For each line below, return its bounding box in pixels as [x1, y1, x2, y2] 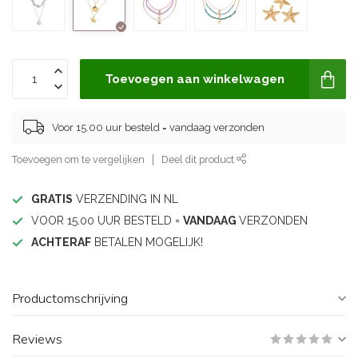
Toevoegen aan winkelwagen [105, 72, 284, 86]
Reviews [12, 330, 62, 348]
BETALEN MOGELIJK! [91, 236, 203, 249]
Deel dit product [161, 153, 237, 165]
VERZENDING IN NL [73, 193, 178, 205]
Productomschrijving [12, 289, 128, 308]
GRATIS [31, 193, 73, 205]
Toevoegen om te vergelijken [12, 153, 145, 165]
